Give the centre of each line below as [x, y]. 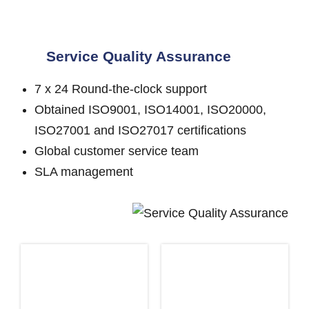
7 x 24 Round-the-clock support [122, 89]
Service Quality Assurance [139, 56]
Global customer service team [118, 151]
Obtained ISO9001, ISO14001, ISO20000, [150, 110]
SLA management [86, 172]
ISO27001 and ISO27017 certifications [142, 130]
